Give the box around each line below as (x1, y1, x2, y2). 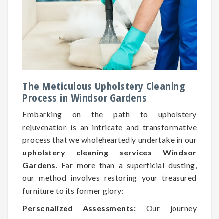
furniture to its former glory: (22, 185, 124, 195)
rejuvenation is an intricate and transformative (22, 122, 197, 131)
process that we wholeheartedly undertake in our (22, 134, 197, 144)
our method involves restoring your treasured (22, 173, 197, 182)
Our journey (136, 203, 197, 213)
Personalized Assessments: (22, 203, 136, 213)
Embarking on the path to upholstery (22, 109, 197, 119)
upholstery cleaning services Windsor (22, 147, 197, 157)
